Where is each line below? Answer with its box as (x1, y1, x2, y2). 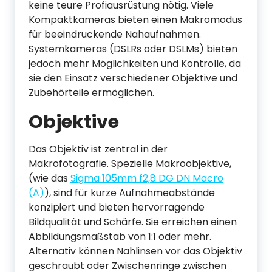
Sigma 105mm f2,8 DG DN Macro (70, 171, 223, 185)
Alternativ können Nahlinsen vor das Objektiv (29, 244, 242, 258)
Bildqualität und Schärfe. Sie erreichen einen (29, 215, 237, 229)
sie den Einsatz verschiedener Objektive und (29, 71, 237, 85)
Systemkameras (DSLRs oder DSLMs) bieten (29, 42, 237, 56)
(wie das (29, 171, 70, 185)
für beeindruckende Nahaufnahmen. (29, 27, 201, 41)
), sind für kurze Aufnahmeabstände (44, 186, 215, 200)
